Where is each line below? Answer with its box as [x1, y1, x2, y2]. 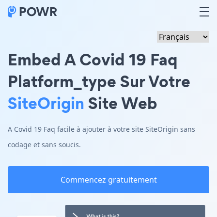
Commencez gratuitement [60, 174, 157, 185]
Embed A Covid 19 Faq [8, 48, 178, 71]
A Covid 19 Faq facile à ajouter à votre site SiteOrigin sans [8, 124, 195, 134]
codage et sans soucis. [8, 140, 81, 149]
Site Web [84, 92, 157, 114]
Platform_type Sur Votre [8, 70, 190, 93]
